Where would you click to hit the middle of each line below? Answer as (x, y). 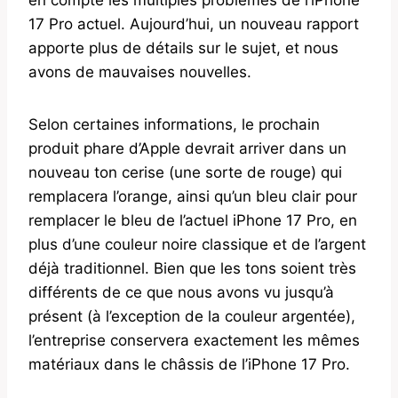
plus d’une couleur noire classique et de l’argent (197, 244)
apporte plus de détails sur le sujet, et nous (183, 48)
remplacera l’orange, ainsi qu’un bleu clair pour (193, 196)
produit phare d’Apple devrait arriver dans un (187, 148)
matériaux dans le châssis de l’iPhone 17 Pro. (189, 364)
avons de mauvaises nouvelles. (140, 72)
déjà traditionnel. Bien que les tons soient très (192, 268)
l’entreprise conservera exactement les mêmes (194, 340)
